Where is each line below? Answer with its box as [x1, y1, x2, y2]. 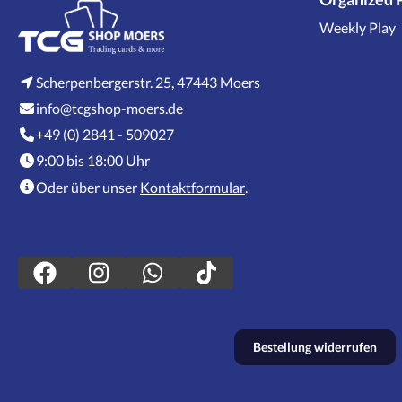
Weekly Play [319, 18, 396, 36]
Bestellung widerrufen [253, 338, 378, 354]
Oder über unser [36, 178, 140, 196]
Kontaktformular [140, 178, 245, 196]
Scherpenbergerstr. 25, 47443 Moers [36, 73, 260, 91]
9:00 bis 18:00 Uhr [36, 151, 150, 169]
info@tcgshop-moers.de [36, 99, 183, 117]
